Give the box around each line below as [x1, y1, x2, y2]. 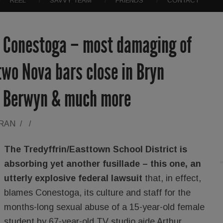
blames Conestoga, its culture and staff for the [4, 187, 191, 198]
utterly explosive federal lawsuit [4, 173, 145, 183]
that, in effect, [145, 173, 201, 183]
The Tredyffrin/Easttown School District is [4, 144, 187, 154]
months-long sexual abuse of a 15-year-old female [4, 202, 205, 212]
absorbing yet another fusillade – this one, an [4, 158, 201, 169]
